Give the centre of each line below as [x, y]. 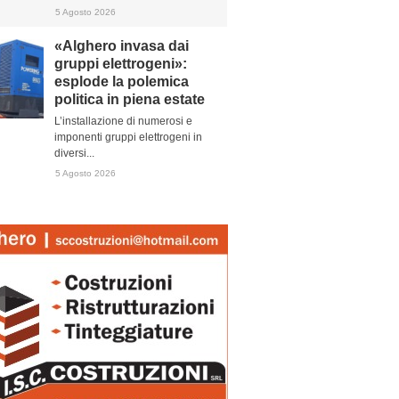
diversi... [74, 153]
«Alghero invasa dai [122, 46]
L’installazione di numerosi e [123, 121]
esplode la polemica [122, 81]
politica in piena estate [130, 99]
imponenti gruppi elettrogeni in [128, 137]
